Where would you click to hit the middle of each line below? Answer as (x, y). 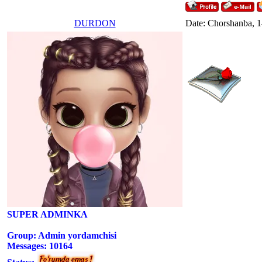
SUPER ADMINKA (47, 214)
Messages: (28, 246)
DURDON (95, 23)
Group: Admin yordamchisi (62, 235)
